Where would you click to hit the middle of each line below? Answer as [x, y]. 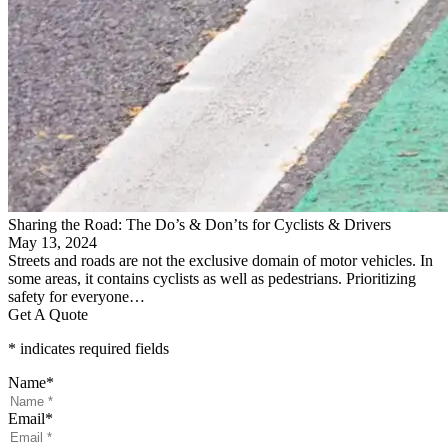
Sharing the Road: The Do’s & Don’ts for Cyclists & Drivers [199, 224]
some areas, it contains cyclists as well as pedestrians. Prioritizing [212, 278]
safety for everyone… [76, 296]
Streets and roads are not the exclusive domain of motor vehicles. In [220, 260]
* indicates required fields [88, 348]
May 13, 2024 [52, 242]
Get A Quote [48, 314]
